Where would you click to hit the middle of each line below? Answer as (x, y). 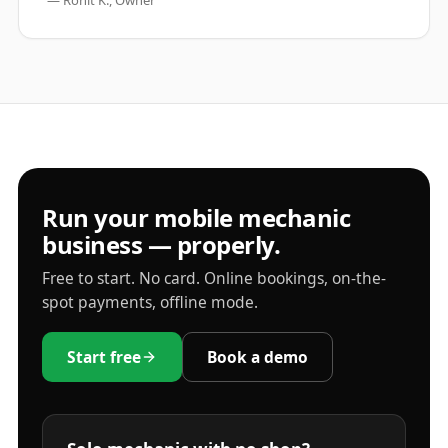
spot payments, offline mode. (150, 302)
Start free (104, 356)
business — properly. (161, 244)
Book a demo (257, 356)
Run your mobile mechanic (196, 217)
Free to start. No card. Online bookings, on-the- (214, 278)
